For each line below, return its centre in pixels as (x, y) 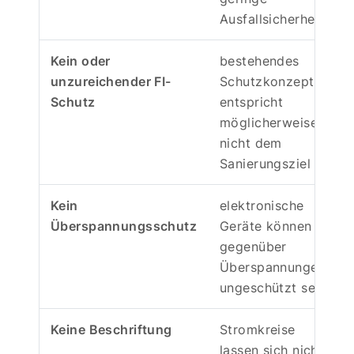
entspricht (252, 102)
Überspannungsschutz (124, 226)
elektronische (262, 205)
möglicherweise (269, 122)
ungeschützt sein (273, 287)
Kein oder (81, 60)
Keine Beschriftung (111, 329)
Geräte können (266, 226)
